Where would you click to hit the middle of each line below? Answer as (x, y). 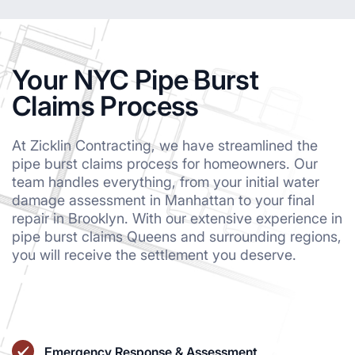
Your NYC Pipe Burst (136, 79)
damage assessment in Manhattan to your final (163, 200)
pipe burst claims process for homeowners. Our (165, 163)
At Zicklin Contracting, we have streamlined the (165, 145)
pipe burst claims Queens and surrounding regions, (177, 236)
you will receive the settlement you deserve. (154, 254)
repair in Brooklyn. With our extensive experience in (177, 218)
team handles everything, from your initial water (166, 181)
